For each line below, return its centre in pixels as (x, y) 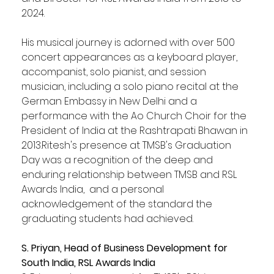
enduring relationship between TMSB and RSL (130, 174)
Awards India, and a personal (94, 189)
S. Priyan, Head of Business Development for (125, 248)
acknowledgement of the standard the (118, 204)
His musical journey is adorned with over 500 (129, 42)
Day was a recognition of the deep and (118, 160)
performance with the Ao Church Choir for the (135, 116)
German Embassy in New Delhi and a (110, 101)
